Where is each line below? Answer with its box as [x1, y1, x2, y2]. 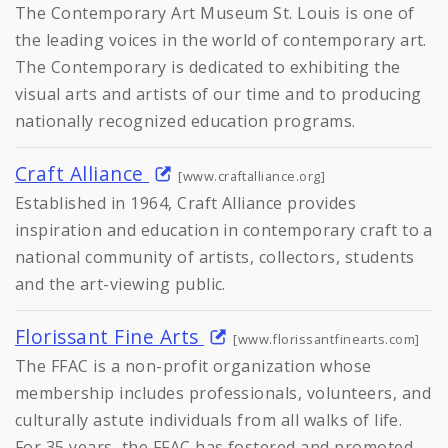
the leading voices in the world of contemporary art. [15, 28, 427, 51]
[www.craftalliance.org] [178, 166, 326, 185]
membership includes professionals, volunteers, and [15, 381, 432, 404]
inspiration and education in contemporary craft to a [15, 218, 433, 241]
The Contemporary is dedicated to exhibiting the [15, 55, 401, 78]
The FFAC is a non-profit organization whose [15, 354, 372, 377]
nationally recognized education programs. [15, 109, 356, 132]
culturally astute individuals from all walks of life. [15, 408, 403, 431]
